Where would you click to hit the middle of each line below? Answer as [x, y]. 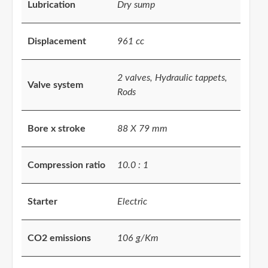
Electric [132, 202]
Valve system [55, 85]
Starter [42, 202]
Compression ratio [66, 165]
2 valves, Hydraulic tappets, [172, 78]
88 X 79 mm [142, 129]
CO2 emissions [59, 238]
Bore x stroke [57, 129]
